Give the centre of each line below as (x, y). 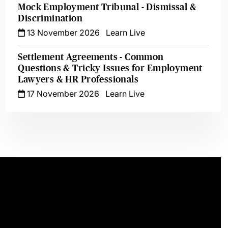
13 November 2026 (63, 33)
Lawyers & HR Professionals (78, 79)
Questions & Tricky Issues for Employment (110, 68)
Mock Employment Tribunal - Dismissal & (107, 7)
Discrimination (50, 18)
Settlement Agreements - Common (91, 57)
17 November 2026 (62, 94)
